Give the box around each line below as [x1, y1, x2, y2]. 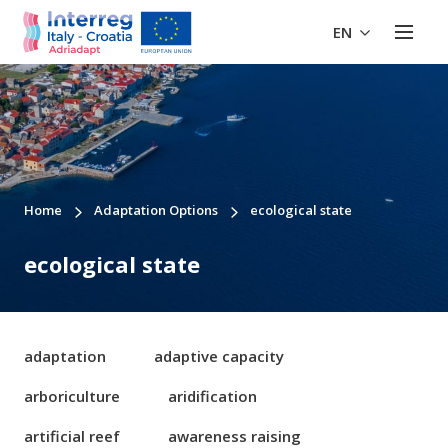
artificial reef [24, 426, 120, 446]
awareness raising [168, 426, 301, 446]
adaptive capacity [154, 346, 284, 366]
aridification [168, 386, 257, 406]
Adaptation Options [94, 201, 218, 220]
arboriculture [24, 386, 120, 406]
